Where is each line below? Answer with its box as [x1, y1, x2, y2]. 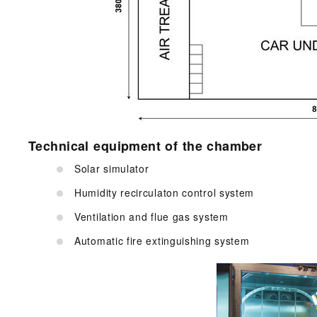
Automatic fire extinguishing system [74, 234, 250, 248]
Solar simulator [74, 161, 149, 176]
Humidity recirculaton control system [74, 185, 255, 200]
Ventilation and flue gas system [74, 209, 229, 224]
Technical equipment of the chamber [28, 137, 263, 156]
